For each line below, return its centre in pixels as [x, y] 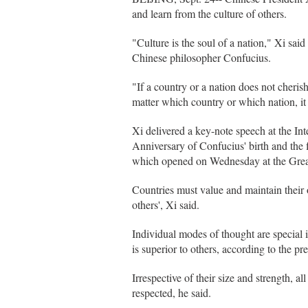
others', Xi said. [166, 205]
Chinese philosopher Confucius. [201, 57]
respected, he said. [172, 293]
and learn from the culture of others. [209, 13]
